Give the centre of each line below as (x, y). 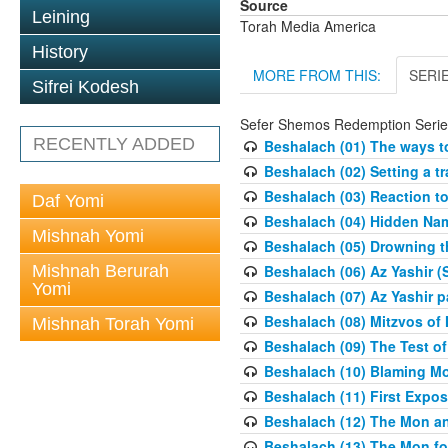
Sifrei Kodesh (85, 87)
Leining (61, 17)
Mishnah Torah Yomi (113, 324)
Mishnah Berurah (100, 271)
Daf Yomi (68, 201)
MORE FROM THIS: (317, 75)
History (60, 52)
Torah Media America (308, 26)
